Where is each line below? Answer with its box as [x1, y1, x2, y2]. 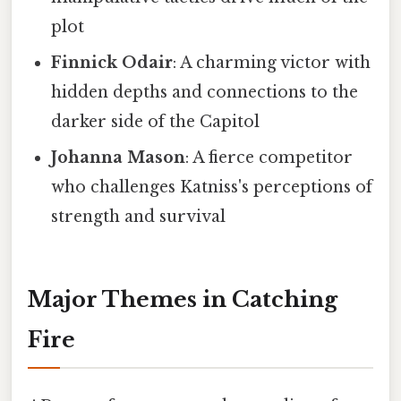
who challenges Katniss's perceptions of [51, 177, 373, 198]
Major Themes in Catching [28, 286, 337, 312]
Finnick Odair [51, 53, 174, 73]
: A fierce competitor [185, 148, 354, 168]
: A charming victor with [173, 53, 371, 73]
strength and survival [51, 207, 226, 227]
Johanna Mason [51, 148, 186, 168]
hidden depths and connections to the [51, 82, 359, 103]
